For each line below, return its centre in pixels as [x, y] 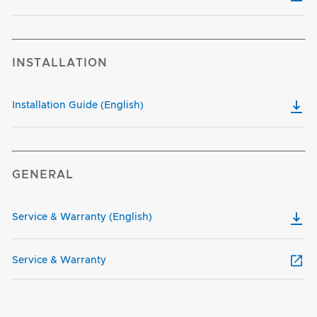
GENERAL [43, 174]
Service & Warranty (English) [82, 217]
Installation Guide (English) [78, 105]
